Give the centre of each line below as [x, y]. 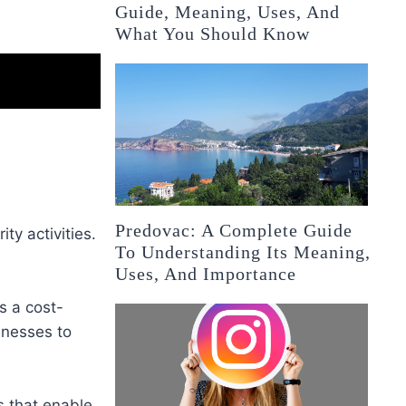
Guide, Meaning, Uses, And [228, 12]
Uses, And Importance [206, 274]
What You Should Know [213, 34]
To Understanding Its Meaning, [243, 252]
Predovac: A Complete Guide [234, 231]
